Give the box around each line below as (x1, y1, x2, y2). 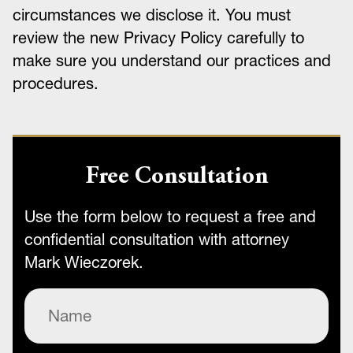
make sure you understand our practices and (13, 51, 331, 70)
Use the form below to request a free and (24, 207, 316, 226)
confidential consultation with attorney (24, 230, 289, 249)
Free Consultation (84, 165, 269, 190)
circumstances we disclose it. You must (13, 6, 291, 24)
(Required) (65, 289, 138, 308)
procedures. (13, 74, 98, 93)
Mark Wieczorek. (24, 253, 143, 272)
